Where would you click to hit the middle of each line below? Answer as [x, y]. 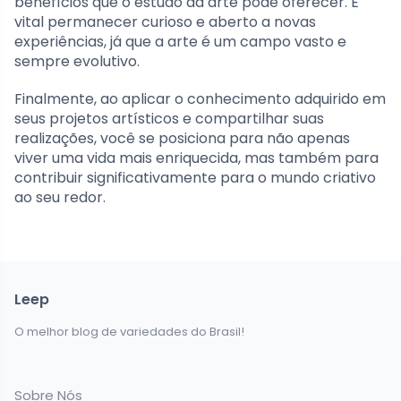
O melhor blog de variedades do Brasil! [129, 332]
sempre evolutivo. [77, 62]
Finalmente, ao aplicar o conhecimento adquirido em [200, 99]
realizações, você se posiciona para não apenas [182, 139]
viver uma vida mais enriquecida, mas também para [196, 158]
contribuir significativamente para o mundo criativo [195, 178]
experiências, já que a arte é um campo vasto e [180, 42]
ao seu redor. [60, 198]
